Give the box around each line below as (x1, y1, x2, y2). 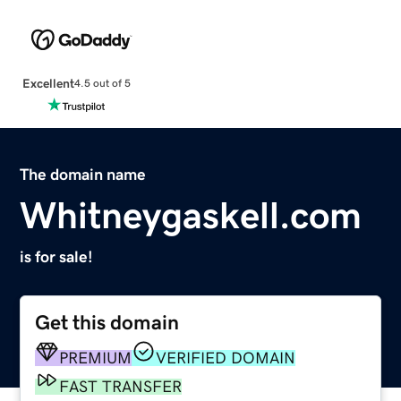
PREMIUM (59, 349, 132, 366)
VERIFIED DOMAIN (156, 349, 296, 366)
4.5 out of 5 (73, 78, 131, 90)
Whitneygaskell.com (20, 196, 363, 235)
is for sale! (20, 248, 94, 265)
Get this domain (35, 311, 180, 333)
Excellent (21, 76, 74, 90)
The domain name (20, 166, 147, 183)
